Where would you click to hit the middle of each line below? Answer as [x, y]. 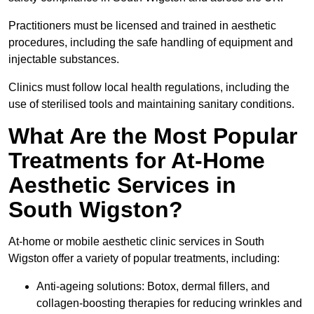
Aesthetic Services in [122, 185]
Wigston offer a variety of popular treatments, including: [144, 259]
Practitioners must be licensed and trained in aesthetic [142, 26]
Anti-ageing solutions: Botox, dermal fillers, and [153, 287]
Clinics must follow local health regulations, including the [149, 88]
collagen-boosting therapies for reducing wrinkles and [169, 303]
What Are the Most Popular [153, 136]
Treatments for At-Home [137, 161]
